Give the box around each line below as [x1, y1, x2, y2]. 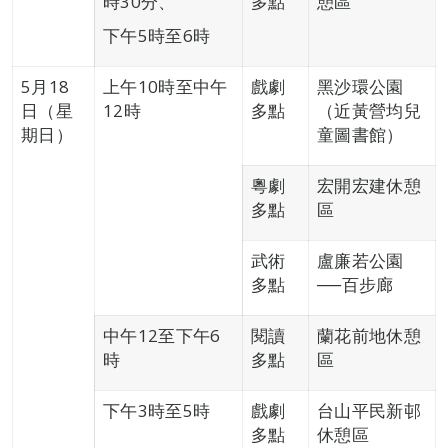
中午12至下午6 [103, 324, 221, 347]
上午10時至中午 [103, 75, 228, 98]
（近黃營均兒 [317, 99, 421, 122]
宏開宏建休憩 [317, 174, 421, 197]
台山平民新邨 [317, 399, 421, 422]
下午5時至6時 [103, 24, 211, 47]
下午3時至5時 [103, 399, 211, 422]
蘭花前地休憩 [317, 324, 421, 347]
